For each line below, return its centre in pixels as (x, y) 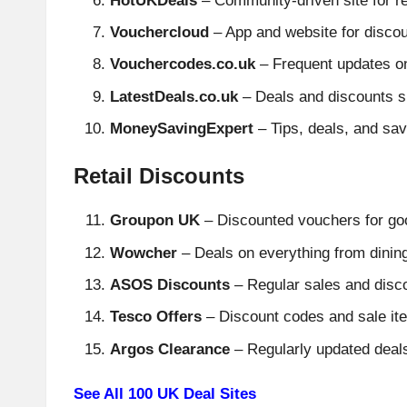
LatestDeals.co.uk (174, 96)
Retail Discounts (159, 176)
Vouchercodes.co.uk (183, 65)
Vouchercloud (159, 32)
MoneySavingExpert (182, 129)
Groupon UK (155, 221)
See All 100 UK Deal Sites (165, 393)
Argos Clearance (170, 349)
